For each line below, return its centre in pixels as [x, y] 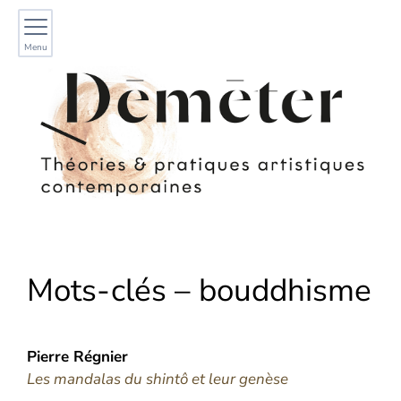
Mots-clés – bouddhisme [199, 290]
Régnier [101, 357]
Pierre [50, 357]
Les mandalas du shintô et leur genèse [158, 379]
